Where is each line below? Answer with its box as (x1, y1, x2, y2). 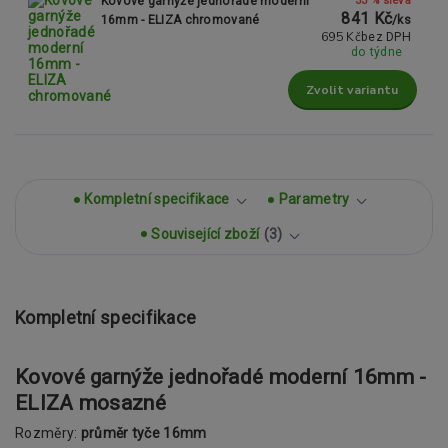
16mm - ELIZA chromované (100, 12, 260, 27)
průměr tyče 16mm (80, 424, 207, 441)
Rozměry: (15, 424, 81, 441)
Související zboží (151, 225, 260, 242)
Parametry (278, 191, 350, 208)
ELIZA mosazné (15, 390, 166, 415)
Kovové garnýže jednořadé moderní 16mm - (15, 364, 427, 389)
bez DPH (360, 29, 412, 44)
